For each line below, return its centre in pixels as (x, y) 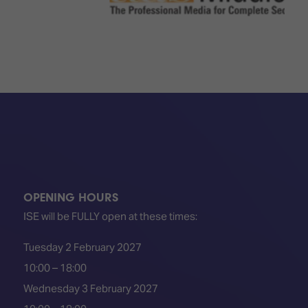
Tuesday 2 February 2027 (82, 247)
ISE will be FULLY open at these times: (110, 217)
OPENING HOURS (70, 198)
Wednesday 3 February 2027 (90, 289)
